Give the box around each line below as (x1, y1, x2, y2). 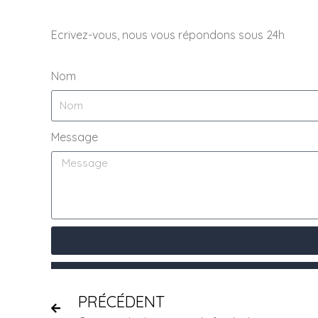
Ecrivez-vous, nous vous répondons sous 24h (51, 27, 285, 42)
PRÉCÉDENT (78, 291, 165, 312)
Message (51, 129, 98, 144)
